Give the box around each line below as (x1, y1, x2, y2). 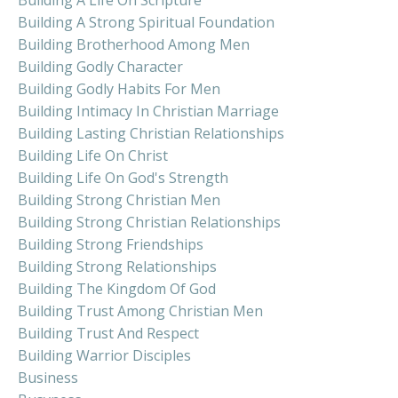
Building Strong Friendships (18, 234, 203, 254)
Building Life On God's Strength (18, 167, 228, 187)
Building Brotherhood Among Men (18, 34, 250, 54)
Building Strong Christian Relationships (18, 211, 281, 232)
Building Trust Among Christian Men (18, 300, 263, 321)
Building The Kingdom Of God (18, 278, 216, 298)
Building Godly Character (18, 56, 183, 76)
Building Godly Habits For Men (18, 78, 220, 99)
